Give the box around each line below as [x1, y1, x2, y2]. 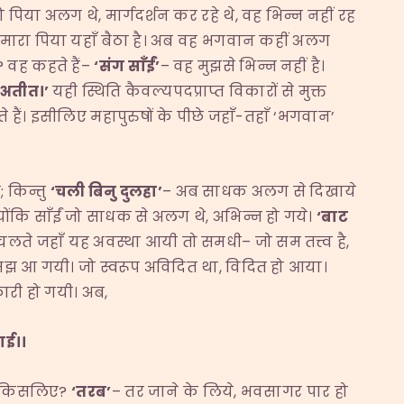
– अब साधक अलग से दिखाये [161, 180, 357, 202]
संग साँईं [98, 55, 156, 77]
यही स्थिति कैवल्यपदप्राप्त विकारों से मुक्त [51, 80, 327, 102]
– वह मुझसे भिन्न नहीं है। [160, 55, 326, 77]
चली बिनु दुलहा [54, 180, 158, 202]
